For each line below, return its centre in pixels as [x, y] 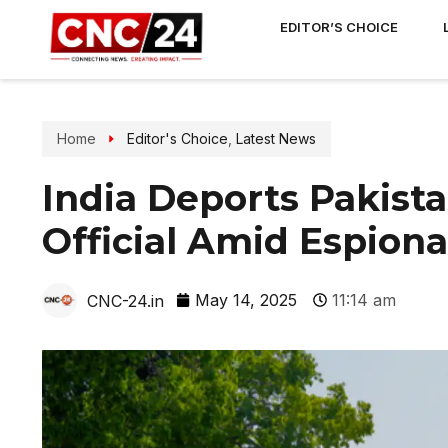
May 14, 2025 [246, 300]
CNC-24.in [125, 301]
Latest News [275, 138]
